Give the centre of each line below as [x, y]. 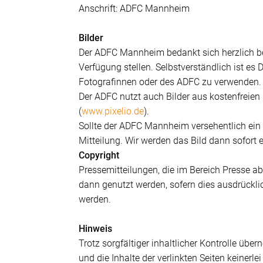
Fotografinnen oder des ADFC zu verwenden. [170, 82]
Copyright [99, 156]
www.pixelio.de [113, 112]
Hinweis [96, 229]
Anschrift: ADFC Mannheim [134, 9]
